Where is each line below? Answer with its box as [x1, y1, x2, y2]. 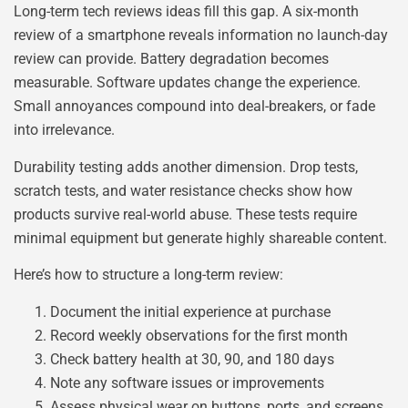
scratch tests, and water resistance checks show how [14, 181, 352, 199]
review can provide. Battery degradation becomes [14, 50, 329, 68]
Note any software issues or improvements [50, 373, 324, 392]
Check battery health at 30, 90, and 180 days [50, 350, 334, 368]
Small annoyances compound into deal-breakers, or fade [14, 97, 375, 116]
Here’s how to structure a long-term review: [14, 266, 283, 284]
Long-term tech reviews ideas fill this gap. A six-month [14, 3, 359, 21]
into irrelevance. [14, 121, 115, 139]
